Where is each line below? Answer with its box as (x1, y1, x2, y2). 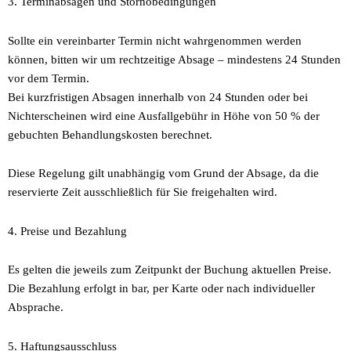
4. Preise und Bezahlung (8, 224, 127, 237)
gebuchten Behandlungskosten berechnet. (8, 128, 212, 141)
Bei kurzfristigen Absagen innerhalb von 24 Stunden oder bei (8, 90, 308, 103)
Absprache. (8, 301, 63, 314)
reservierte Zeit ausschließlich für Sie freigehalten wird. (8, 186, 277, 199)
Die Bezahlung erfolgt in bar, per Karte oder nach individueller (8, 282, 315, 295)
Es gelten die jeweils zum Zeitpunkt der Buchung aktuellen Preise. (8, 263, 331, 277)
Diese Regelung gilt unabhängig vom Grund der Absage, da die (8, 167, 319, 180)
